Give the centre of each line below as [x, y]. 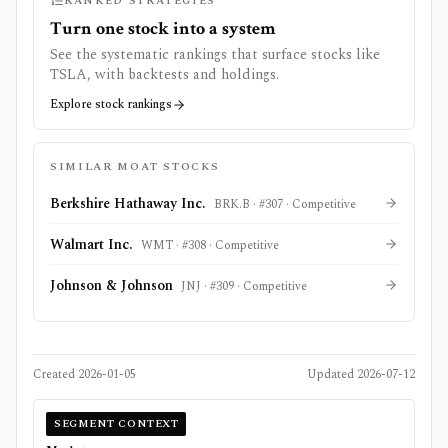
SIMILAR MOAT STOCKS [135, 167]
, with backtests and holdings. [183, 75]
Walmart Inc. [91, 245]
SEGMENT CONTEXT [116, 424]
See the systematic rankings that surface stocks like [215, 55]
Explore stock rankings [111, 105]
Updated [332, 375]
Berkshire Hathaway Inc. [128, 204]
